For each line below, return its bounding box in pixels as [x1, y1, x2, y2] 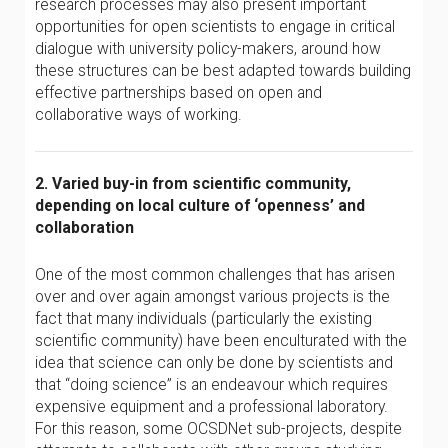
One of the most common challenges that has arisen [35, 265, 395, 284]
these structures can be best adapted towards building [35, 61, 411, 80]
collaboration [35, 218, 134, 237]
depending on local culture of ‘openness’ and [35, 196, 365, 215]
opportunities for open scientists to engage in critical [35, 17, 395, 36]
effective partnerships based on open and [35, 83, 322, 102]
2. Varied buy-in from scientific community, [35, 174, 351, 193]
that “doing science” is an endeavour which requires [35, 375, 388, 394]
